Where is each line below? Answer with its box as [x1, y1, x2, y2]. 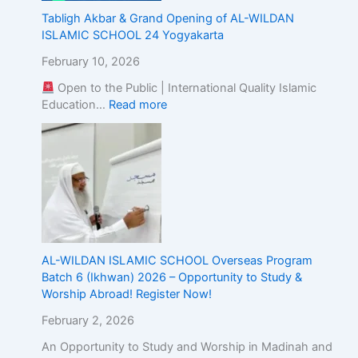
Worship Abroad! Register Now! [41, 287, 212, 302]
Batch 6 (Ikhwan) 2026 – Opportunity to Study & [41, 270, 302, 285]
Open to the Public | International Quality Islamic [54, 81, 317, 96]
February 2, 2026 [41, 313, 134, 328]
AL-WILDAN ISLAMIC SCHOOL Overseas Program [41, 253, 312, 268]
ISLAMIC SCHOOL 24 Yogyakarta [41, 28, 224, 43]
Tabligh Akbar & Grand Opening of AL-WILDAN [41, 11, 294, 26]
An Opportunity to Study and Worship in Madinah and [41, 340, 332, 355]
